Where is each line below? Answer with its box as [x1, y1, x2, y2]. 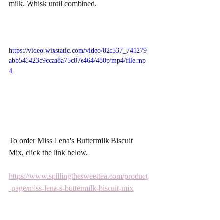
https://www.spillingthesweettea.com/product [9, 172, 148, 181]
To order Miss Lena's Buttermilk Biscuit [9, 137, 135, 145]
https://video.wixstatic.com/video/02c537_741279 [9, 46, 147, 54]
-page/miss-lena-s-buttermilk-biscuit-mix [9, 184, 133, 192]
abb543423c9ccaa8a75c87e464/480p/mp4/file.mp [9, 56, 146, 64]
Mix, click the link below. [9, 148, 90, 157]
